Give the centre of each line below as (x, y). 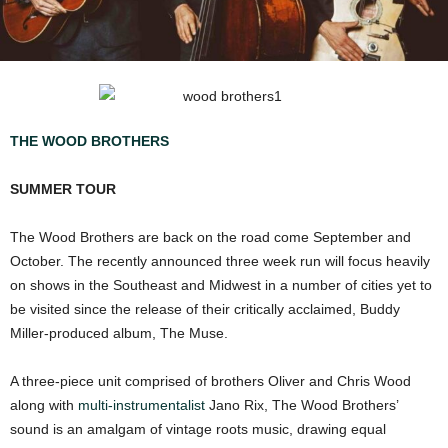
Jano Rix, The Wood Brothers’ (301, 405)
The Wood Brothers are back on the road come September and (210, 237)
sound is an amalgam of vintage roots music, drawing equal (198, 429)
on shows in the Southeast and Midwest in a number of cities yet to (221, 285)
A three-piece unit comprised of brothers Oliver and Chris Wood (210, 381)
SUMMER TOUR (65, 189)
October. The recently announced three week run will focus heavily (220, 261)
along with (44, 405)
